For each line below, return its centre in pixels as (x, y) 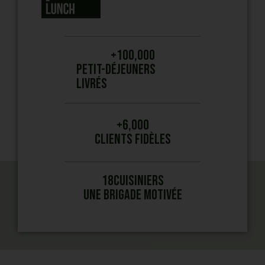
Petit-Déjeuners (116, 70)
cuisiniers (138, 181)
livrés (92, 84)
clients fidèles (132, 140)
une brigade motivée (132, 195)
